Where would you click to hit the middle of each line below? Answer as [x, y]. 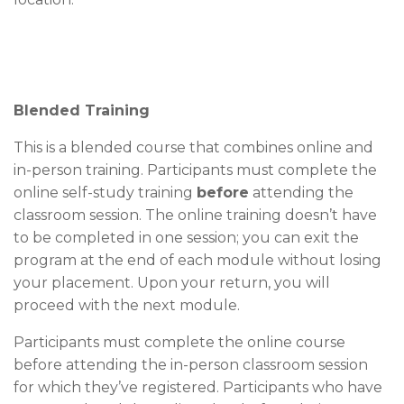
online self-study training [105, 192]
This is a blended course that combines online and [193, 147]
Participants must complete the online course [179, 342]
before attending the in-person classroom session [191, 364]
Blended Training [82, 110]
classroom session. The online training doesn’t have [195, 215]
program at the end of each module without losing [197, 260]
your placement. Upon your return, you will [172, 282]
